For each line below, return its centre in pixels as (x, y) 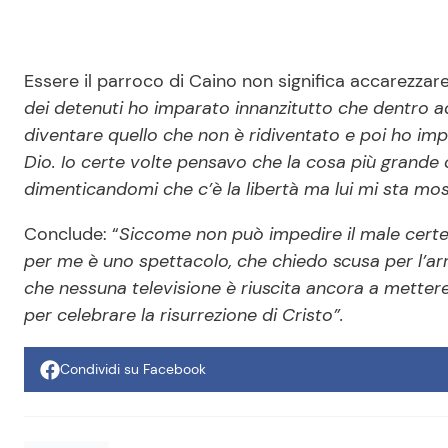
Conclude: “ (71, 234)
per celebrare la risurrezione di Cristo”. (184, 315)
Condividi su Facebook (133, 369)
